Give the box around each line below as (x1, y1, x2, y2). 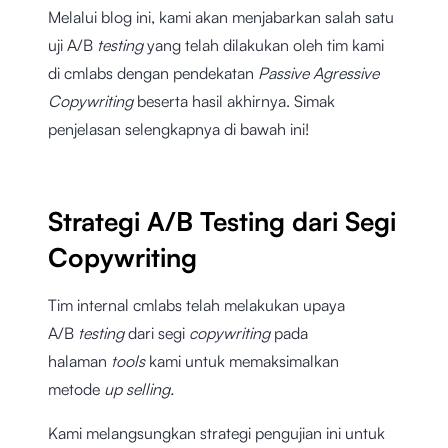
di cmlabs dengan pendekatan (48, 63, 258, 84)
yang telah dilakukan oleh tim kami (147, 35, 384, 56)
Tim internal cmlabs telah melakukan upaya (48, 295, 345, 316)
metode (48, 379, 104, 400)
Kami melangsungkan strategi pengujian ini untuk (48, 423, 385, 444)
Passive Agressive (258, 63, 379, 84)
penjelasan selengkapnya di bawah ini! (48, 119, 309, 140)
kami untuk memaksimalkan (149, 351, 339, 372)
